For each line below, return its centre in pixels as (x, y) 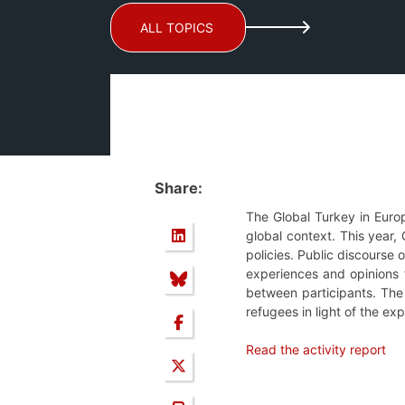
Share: (178, 188)
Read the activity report (316, 350)
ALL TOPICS (177, 28)
